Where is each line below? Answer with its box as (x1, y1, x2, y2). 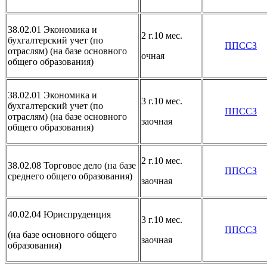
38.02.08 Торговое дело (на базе (8, 160, 136, 170)
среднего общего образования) (8, 170, 132, 181)
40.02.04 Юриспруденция (8, 209, 111, 219)
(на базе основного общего (8, 229, 117, 240)
